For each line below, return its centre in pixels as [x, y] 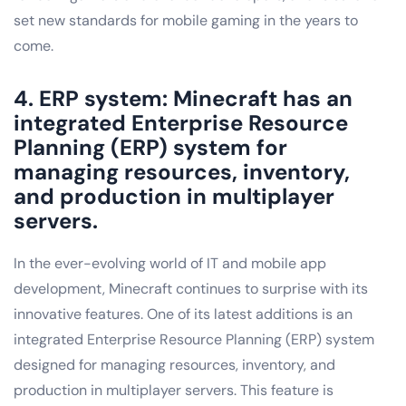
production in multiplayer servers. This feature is [174, 390]
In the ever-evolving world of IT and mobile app [170, 263]
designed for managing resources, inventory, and [174, 364]
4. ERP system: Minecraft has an [183, 98]
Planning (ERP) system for [150, 147]
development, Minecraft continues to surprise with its [191, 288]
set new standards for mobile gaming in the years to [186, 20]
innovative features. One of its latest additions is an [183, 314]
